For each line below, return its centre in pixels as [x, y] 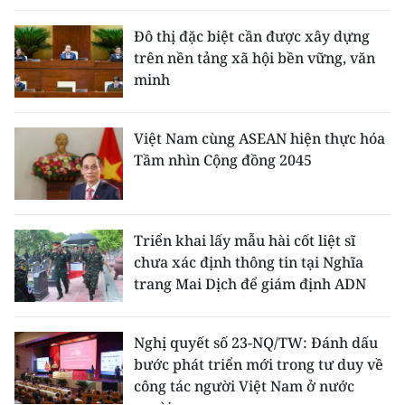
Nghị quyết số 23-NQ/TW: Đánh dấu [256, 343]
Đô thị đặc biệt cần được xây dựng [252, 37]
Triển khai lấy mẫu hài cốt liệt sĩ [245, 241]
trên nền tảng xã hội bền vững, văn [254, 58]
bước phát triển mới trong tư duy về [259, 365]
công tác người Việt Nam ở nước [244, 386]
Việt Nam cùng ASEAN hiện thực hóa [259, 139]
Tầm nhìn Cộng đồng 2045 [223, 160]
